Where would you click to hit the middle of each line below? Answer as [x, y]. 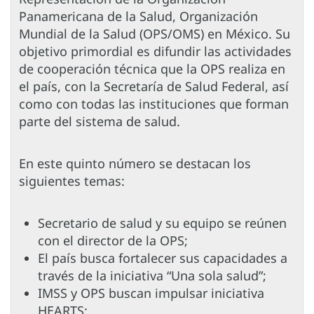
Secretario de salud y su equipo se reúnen [162, 223]
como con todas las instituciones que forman [154, 104]
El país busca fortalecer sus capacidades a [163, 258]
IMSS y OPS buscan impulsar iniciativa [151, 293]
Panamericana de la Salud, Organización [138, 16]
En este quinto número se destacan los [135, 164]
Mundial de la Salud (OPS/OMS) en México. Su [155, 34]
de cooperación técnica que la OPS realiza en [152, 69]
